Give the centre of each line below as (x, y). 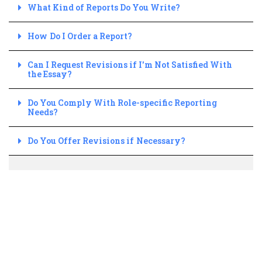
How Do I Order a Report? (80, 36)
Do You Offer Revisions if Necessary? (106, 140)
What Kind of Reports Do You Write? (104, 7)
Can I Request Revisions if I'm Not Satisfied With (130, 64)
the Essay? (50, 74)
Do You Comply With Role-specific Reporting (123, 102)
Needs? (43, 112)
